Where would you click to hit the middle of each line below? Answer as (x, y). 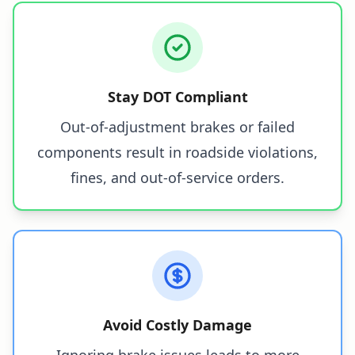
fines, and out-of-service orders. (177, 177)
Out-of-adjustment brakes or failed (177, 126)
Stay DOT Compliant (177, 96)
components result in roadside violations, (177, 152)
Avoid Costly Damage (177, 324)
